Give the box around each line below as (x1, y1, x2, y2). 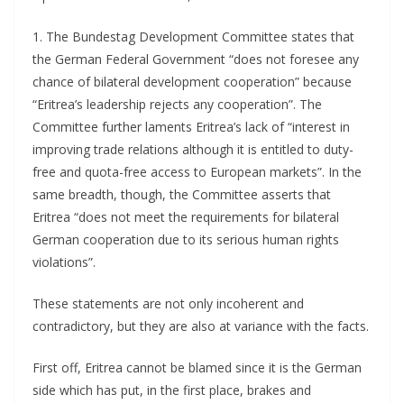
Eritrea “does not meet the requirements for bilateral (32, 208, 339, 226)
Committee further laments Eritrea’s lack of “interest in (32, 118, 350, 136)
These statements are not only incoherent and (32, 295, 304, 313)
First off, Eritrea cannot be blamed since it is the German (32, 359, 362, 377)
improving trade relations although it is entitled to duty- (32, 141, 353, 159)
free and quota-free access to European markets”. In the (32, 163, 362, 181)
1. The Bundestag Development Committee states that (32, 28, 354, 46)
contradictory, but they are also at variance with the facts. (32, 317, 369, 335)
